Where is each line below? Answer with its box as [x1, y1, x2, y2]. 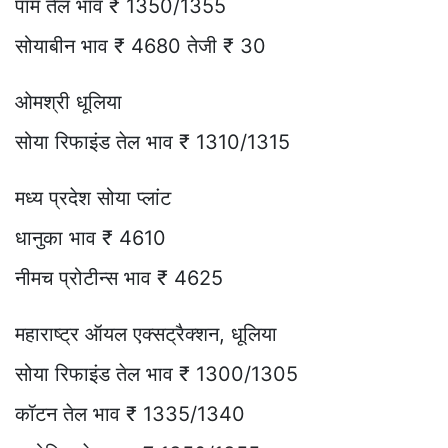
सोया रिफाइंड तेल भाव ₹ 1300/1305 [15, 361, 298, 386]
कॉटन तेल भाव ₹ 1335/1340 [15, 401, 245, 426]
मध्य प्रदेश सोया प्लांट [15, 185, 171, 210]
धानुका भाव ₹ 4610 [15, 225, 166, 250]
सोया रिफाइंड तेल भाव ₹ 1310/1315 [15, 129, 290, 154]
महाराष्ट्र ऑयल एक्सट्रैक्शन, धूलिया [15, 321, 277, 346]
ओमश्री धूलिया [15, 89, 122, 114]
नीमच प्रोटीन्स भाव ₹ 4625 [15, 265, 223, 290]
